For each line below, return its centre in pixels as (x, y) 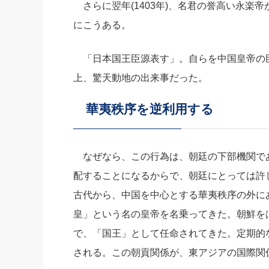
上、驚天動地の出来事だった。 (141, 78)
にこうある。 (102, 25)
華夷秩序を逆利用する (144, 109)
